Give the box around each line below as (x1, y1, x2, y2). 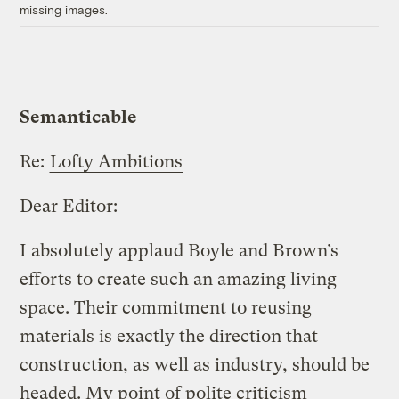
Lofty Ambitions (50, 151, 183, 172)
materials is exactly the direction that (20, 325, 319, 346)
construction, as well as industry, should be (20, 354, 370, 375)
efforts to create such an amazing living (20, 268, 338, 289)
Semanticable (20, 106, 138, 127)
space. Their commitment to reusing (20, 297, 313, 318)
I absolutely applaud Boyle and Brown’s (20, 240, 339, 261)
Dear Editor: (20, 195, 118, 216)
